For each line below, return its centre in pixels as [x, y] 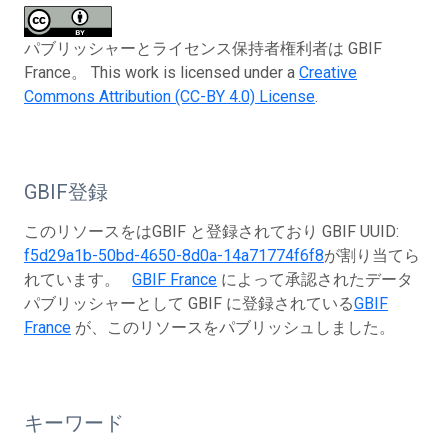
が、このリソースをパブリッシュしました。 [233, 327]
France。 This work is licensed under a [161, 72]
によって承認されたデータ [315, 279]
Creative [328, 72]
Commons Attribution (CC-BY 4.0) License [169, 96]
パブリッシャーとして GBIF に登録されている [189, 303]
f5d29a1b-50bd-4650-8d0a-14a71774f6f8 [174, 255]
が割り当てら [372, 255]
